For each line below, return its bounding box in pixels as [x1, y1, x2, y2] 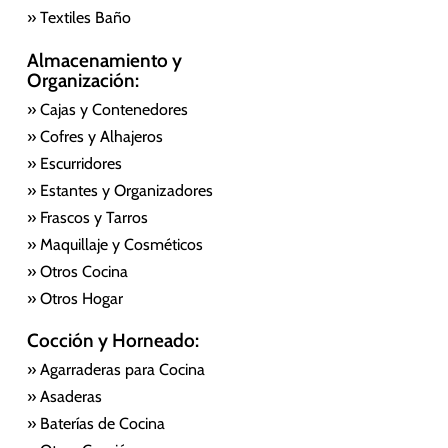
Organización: [26, 68, 139, 92]
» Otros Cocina [26, 261, 128, 281]
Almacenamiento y [26, 48, 182, 72]
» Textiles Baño [26, 8, 131, 28]
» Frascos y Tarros [26, 207, 148, 227]
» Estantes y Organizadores [26, 180, 213, 200]
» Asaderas [26, 387, 102, 407]
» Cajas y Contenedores [26, 99, 188, 119]
